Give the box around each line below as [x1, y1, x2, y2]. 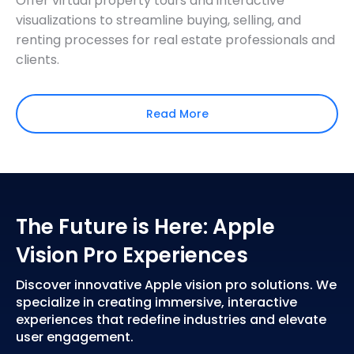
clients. [16, 51, 59, 70]
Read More [145, 105, 209, 122]
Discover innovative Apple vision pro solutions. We [16, 276, 337, 295]
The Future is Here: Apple [16, 212, 275, 241]
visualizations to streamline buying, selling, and [16, 11, 301, 30]
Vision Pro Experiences [16, 240, 248, 269]
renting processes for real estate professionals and [16, 31, 335, 50]
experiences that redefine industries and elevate [16, 311, 326, 330]
